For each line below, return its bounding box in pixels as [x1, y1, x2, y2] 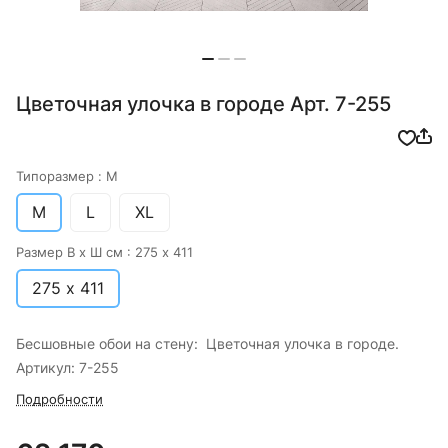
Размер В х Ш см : [16, 244, 135, 261]
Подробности [16, 391, 103, 408]
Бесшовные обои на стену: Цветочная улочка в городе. [16, 335, 399, 353]
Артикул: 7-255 [16, 359, 119, 377]
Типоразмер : [16, 168, 106, 185]
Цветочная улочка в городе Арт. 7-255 [16, 92, 391, 117]
